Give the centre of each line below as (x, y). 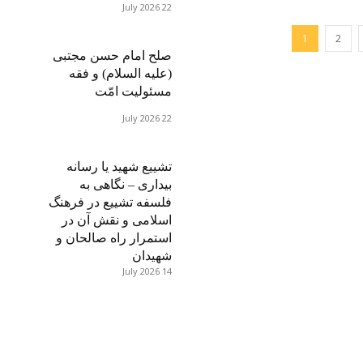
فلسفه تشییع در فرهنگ (110, 202)
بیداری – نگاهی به (125, 184)
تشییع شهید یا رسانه (119, 167)
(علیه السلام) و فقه (120, 73)
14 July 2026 (167, 271)
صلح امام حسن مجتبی (112, 56)
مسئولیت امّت (133, 91)
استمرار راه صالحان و (113, 238)
